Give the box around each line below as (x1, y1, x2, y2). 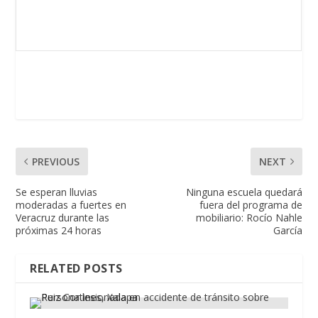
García (273, 223, 302, 237)
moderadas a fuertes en (16, 197, 127, 212)
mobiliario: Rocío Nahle (195, 210, 302, 224)
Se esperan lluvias (16, 185, 98, 199)
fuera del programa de (199, 197, 302, 212)
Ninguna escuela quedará (185, 185, 302, 199)
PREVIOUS (32, 154, 80, 168)
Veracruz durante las (16, 210, 110, 224)
